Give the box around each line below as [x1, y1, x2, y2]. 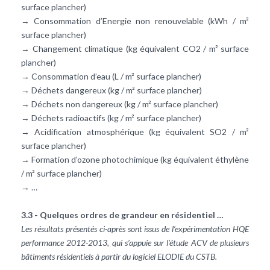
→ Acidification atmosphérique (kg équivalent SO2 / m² [21, 127, 249, 137]
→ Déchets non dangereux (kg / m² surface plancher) [21, 99, 218, 110]
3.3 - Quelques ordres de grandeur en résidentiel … [21, 210, 224, 221]
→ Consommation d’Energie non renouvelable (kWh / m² [21, 16, 249, 27]
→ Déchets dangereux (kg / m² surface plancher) [21, 85, 202, 96]
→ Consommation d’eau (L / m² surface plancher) [21, 71, 201, 82]
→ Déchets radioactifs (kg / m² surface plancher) [21, 113, 201, 124]
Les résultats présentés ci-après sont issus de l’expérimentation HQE [21, 224, 249, 234]
